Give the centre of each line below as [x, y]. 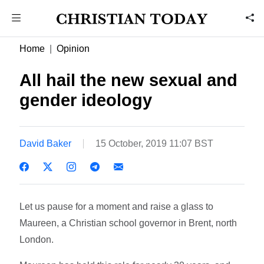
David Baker [46, 143]
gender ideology [86, 100]
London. [37, 239]
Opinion [73, 49]
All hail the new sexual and [129, 80]
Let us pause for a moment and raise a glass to [117, 206]
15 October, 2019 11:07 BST [155, 143]
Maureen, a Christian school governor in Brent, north [128, 223]
